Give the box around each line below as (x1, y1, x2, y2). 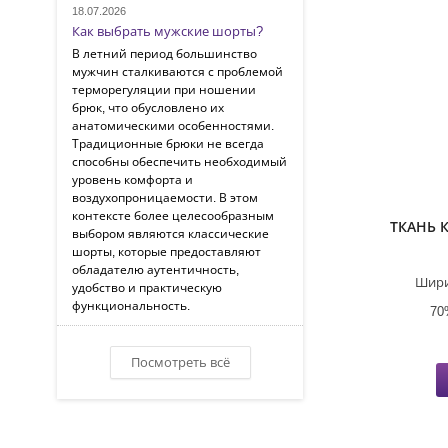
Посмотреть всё (130, 353, 230, 371)
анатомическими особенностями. (72, 117, 274, 134)
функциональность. (72, 297, 190, 314)
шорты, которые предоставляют (72, 243, 261, 260)
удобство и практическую (72, 279, 222, 296)
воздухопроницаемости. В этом (72, 189, 258, 206)
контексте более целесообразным (72, 207, 274, 224)
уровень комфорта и (72, 171, 193, 188)
